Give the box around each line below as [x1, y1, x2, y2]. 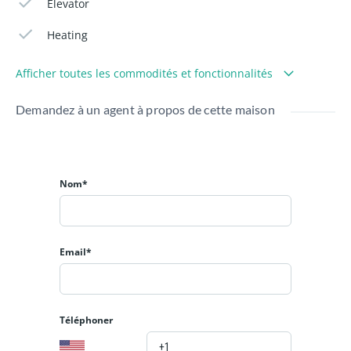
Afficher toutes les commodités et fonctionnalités [16, 65, 276, 81]
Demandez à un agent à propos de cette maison [16, 101, 275, 117]
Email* [60, 244, 92, 259]
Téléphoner [60, 313, 113, 327]
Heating [47, 27, 89, 42]
